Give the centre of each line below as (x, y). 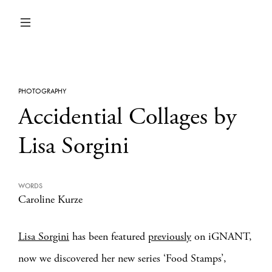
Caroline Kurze (50, 199)
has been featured (109, 236)
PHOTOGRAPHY (42, 91)
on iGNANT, (222, 236)
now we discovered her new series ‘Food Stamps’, (122, 258)
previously (170, 236)
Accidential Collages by (127, 117)
